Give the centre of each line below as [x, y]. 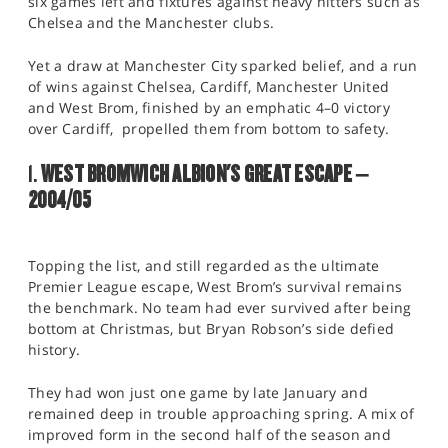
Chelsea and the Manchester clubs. [151, 23]
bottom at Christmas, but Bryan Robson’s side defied [211, 328]
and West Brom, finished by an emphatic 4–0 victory [209, 108]
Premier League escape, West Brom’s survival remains [215, 286]
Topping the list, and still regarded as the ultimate [204, 265]
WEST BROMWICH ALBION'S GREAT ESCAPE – [205, 173]
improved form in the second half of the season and [209, 434]
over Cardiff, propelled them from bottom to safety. [209, 129]
